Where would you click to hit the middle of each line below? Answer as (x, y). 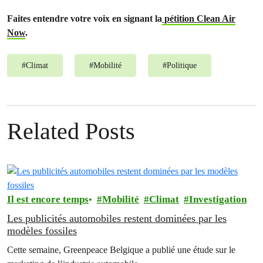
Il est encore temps (48, 199)
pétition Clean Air (200, 18)
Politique (182, 65)
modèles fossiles (42, 231)
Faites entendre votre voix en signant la (85, 18)
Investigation (218, 199)
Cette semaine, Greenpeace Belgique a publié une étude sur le (121, 250)
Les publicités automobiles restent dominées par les (117, 218)
